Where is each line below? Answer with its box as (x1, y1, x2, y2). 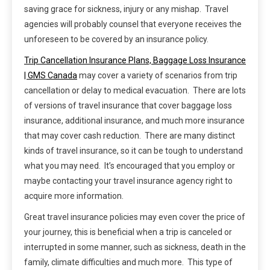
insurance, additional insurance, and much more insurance (24, 116, 245, 126)
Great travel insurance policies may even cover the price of (24, 212, 245, 222)
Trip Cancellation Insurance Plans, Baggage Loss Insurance (24, 55, 246, 66)
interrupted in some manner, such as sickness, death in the (24, 242, 246, 253)
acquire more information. (24, 191, 124, 201)
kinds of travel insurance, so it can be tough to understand (24, 146, 243, 156)
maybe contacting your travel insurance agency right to (24, 176, 233, 186)
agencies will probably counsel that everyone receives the (24, 19, 242, 30)
